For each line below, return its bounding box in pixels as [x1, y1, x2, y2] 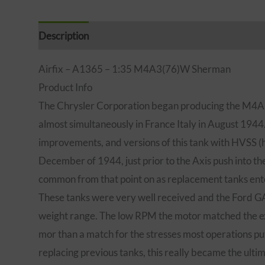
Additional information [100, 29, 199, 42]
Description [38, 29, 89, 42]
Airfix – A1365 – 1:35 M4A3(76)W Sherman [38, 63, 231, 75]
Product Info [38, 81, 92, 93]
